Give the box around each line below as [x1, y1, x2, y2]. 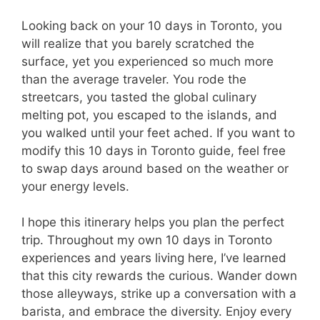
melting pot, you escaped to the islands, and [21, 107, 277, 122]
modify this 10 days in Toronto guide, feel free [21, 143, 286, 158]
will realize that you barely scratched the [21, 36, 254, 51]
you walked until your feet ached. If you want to [21, 125, 295, 140]
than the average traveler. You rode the [21, 71, 246, 86]
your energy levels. [21, 179, 129, 194]
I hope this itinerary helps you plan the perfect [21, 215, 284, 230]
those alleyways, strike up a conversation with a [21, 286, 296, 301]
